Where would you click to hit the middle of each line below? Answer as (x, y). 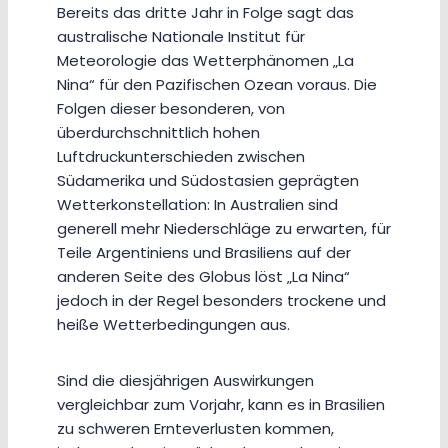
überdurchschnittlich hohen (158, 133)
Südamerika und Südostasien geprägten (208, 181)
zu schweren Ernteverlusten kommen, (195, 429)
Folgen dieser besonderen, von (171, 109)
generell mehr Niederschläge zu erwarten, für (224, 229)
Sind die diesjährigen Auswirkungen (185, 381)
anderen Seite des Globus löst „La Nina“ (203, 277)
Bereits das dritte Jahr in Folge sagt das (205, 13)
